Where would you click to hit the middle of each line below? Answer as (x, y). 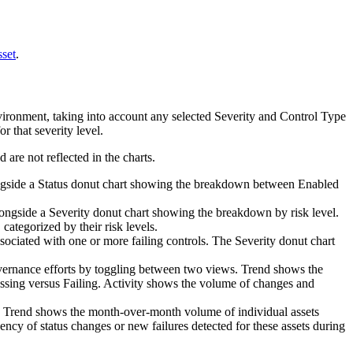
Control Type (313, 116)
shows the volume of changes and (229, 283)
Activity (123, 283)
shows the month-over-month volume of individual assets (176, 311)
